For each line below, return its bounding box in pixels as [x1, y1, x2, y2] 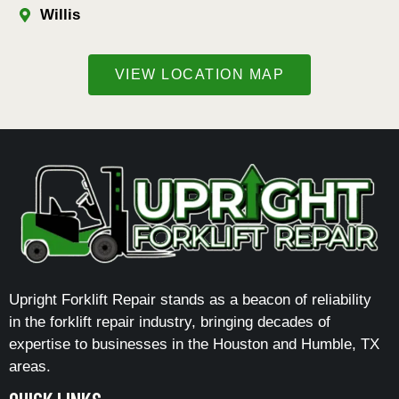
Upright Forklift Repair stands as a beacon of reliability [9, 291, 371, 309]
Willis [40, 5, 80, 23]
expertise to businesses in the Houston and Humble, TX [9, 336, 379, 354]
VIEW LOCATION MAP [114, 66, 285, 82]
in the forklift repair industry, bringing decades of [9, 313, 330, 331]
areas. [9, 358, 51, 376]
